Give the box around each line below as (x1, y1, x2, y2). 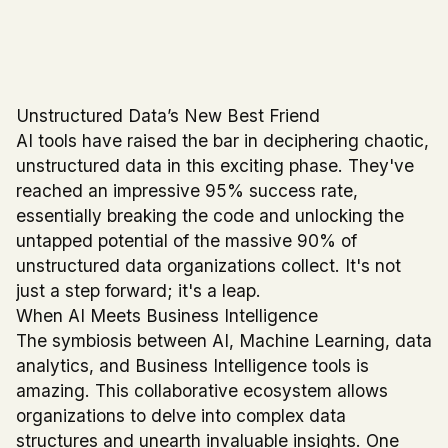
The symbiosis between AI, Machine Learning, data (16, 330, 432, 352)
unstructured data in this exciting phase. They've (16, 155, 414, 177)
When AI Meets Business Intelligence (16, 305, 318, 327)
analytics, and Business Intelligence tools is (16, 355, 369, 377)
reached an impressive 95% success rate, (16, 180, 358, 202)
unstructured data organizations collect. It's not (16, 255, 401, 277)
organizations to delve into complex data (16, 405, 346, 427)
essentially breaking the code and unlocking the (16, 205, 404, 227)
